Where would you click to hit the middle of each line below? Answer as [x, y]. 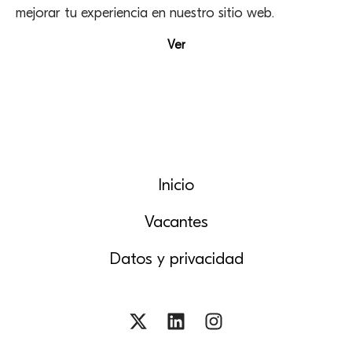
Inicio [176, 185]
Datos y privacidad [176, 258]
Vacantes [176, 222]
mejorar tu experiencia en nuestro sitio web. [145, 13]
